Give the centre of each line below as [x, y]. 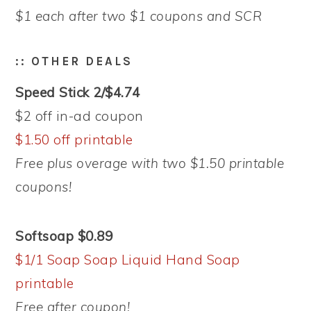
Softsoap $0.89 [64, 236]
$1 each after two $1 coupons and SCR [139, 16]
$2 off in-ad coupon [79, 116]
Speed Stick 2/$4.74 [78, 92]
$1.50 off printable [74, 140]
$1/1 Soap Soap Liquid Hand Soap [128, 260]
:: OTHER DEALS [74, 61]
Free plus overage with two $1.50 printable [150, 163]
